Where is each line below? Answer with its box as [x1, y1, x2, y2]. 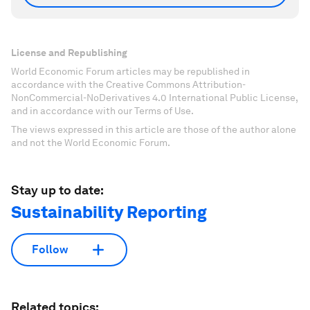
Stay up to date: [11, 182, 104, 197]
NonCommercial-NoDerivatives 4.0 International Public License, [11, 91, 298, 103]
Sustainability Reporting [11, 201, 207, 222]
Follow [32, 243, 68, 257]
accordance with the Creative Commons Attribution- [11, 78, 246, 90]
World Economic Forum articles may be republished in [11, 65, 250, 77]
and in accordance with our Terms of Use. [11, 104, 194, 116]
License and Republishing [11, 46, 127, 58]
